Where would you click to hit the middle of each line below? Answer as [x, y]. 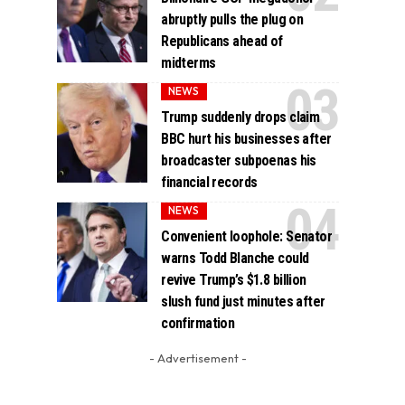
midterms [188, 62]
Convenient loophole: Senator [247, 237]
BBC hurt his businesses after [246, 138]
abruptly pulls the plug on [232, 19]
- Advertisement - [198, 358]
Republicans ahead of [222, 41]
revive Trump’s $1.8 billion [234, 280]
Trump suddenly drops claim [240, 117]
